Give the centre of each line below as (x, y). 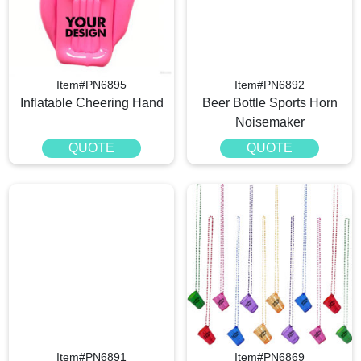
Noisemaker (270, 122)
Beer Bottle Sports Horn (270, 103)
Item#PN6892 (270, 85)
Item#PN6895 (91, 85)
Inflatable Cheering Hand (91, 103)
